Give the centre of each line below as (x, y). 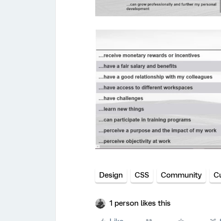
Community (181, 175)
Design (111, 175)
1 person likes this (140, 203)
